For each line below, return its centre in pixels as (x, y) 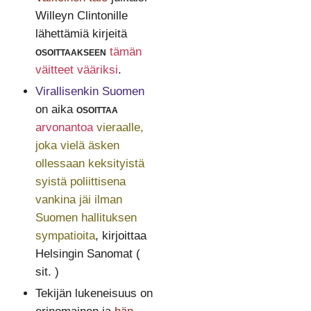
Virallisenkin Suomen (90, 91)
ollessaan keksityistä (90, 163)
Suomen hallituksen (86, 217)
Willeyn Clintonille (81, 15)
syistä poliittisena (80, 181)
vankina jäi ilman (78, 199)
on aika (56, 109)
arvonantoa (64, 127)
